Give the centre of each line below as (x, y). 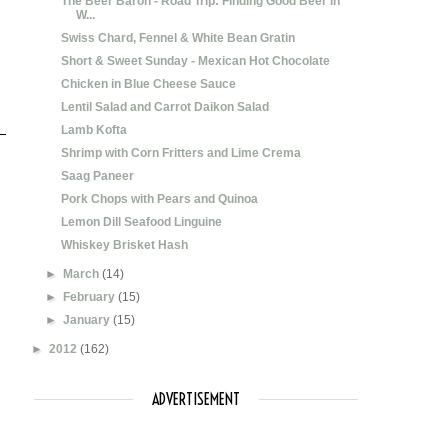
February (91, 296)
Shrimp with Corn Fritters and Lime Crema (180, 152)
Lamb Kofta (93, 129)
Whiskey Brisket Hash (124, 244)
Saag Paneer (97, 175)
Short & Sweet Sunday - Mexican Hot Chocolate (195, 60)
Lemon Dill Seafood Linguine (141, 221)
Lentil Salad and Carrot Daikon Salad (164, 106)
